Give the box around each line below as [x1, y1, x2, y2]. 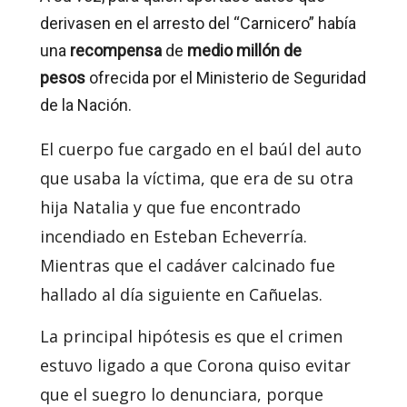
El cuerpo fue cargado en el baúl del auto [40, 138, 362, 160]
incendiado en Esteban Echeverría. [40, 225, 307, 247]
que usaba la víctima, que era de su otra [40, 167, 353, 189]
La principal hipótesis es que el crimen [40, 325, 342, 347]
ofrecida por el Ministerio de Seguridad [85, 68, 366, 87]
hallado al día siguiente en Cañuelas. [40, 283, 323, 305]
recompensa [70, 41, 162, 60]
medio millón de [187, 41, 302, 60]
